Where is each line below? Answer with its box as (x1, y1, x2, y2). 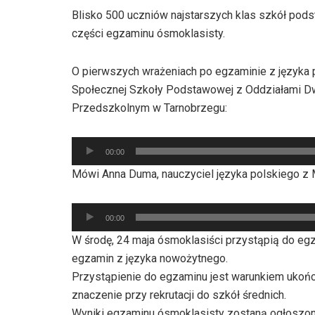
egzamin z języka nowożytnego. (72, 251, 228, 265)
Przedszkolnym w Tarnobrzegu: (72, 101, 227, 115)
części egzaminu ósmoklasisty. (72, 26, 225, 40)
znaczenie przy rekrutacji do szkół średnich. (72, 288, 286, 302)
